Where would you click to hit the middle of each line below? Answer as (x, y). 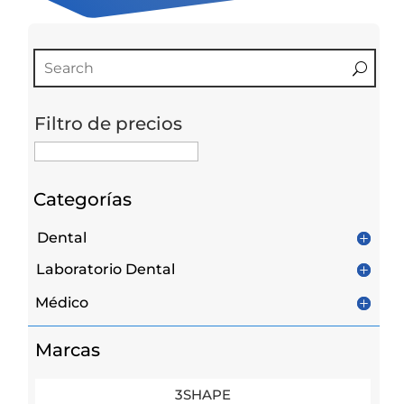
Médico (62, 303)
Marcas (68, 350)
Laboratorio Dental (106, 269)
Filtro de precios (109, 124)
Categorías (83, 199)
